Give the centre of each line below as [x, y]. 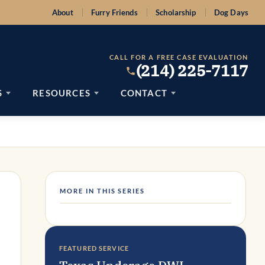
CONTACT [144, 93]
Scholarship [176, 12]
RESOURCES [62, 93]
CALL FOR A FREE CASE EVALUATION [179, 57]
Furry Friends [114, 12]
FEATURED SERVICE [94, 248]
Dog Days [231, 12]
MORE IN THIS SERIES [103, 190]
